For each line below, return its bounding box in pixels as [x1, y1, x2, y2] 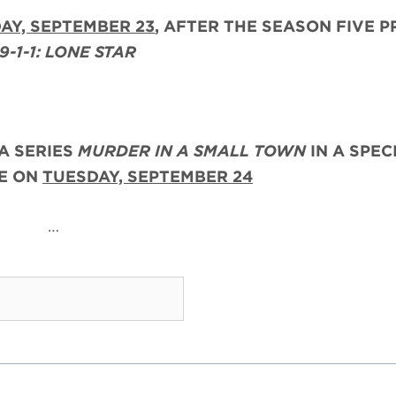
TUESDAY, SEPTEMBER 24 [42, 167, 253, 186]
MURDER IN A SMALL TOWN [78, 141, 306, 160]
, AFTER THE [155, 17, 257, 35]
